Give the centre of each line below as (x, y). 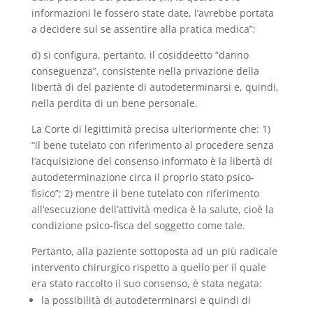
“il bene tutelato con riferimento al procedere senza (152, 145)
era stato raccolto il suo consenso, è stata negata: (146, 283)
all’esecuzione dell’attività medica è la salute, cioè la (152, 209)
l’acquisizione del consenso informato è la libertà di (152, 161)
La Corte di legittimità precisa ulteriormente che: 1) (151, 129)
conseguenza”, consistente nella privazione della (145, 71)
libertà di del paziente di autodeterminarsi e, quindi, (155, 87)
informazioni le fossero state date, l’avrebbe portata (152, 13)
